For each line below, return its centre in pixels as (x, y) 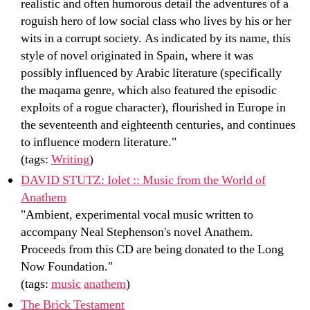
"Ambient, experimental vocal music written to (137, 215)
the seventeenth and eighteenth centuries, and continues (158, 125)
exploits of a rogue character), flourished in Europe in (153, 107)
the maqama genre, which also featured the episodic (149, 90)
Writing (70, 159)
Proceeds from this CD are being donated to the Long (152, 249)
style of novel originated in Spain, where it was (137, 55)
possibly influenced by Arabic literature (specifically (151, 73)
